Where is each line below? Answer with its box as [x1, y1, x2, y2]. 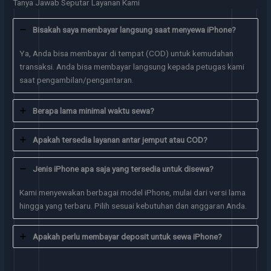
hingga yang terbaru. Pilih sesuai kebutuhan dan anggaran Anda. [19, 200, 247, 211]
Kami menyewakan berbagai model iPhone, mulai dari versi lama [19, 187, 246, 197]
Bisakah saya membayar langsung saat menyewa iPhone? [33, 24, 237, 34]
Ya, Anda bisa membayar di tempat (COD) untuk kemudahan [19, 48, 234, 58]
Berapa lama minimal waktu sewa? [33, 105, 155, 116]
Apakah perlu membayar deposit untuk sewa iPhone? [33, 231, 223, 241]
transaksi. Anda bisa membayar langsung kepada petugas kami [19, 61, 245, 71]
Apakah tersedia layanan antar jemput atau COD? [33, 134, 208, 145]
